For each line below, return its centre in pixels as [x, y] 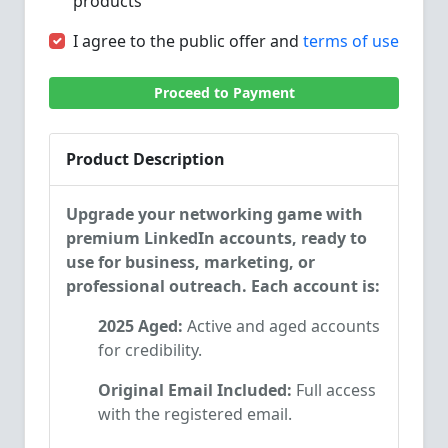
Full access [334, 390]
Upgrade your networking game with [214, 214]
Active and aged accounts [281, 326]
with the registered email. [195, 414]
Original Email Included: [195, 390]
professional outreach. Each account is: [223, 286]
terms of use [351, 41]
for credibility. [150, 350]
